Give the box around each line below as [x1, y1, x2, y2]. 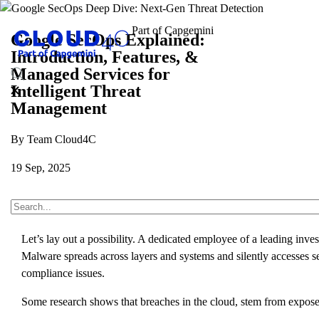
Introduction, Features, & [11, 47, 199, 66]
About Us [11, 197, 55, 209]
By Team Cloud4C [11, 132, 96, 145]
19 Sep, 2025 [11, 161, 70, 174]
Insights [86, 197, 121, 209]
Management [11, 98, 107, 117]
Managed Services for [11, 64, 170, 83]
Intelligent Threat [11, 81, 141, 100]
